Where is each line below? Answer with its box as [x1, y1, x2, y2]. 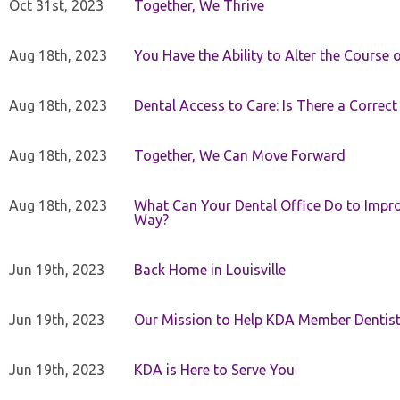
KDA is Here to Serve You [134, 362, 295, 378]
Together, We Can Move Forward [134, 147, 346, 163]
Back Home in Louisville [134, 262, 286, 278]
